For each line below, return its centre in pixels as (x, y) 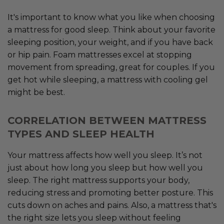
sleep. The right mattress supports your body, (98, 180)
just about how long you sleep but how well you (105, 168)
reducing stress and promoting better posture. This (110, 193)
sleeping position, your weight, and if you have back (110, 42)
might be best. (36, 92)
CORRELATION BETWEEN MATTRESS (107, 121)
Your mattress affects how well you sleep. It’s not (105, 155)
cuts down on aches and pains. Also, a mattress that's (112, 205)
